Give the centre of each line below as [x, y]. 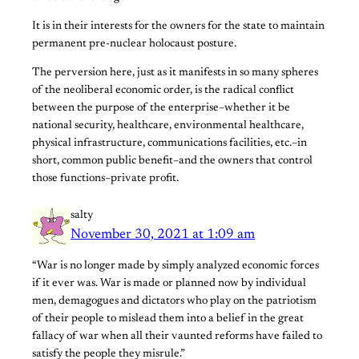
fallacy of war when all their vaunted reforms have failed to [177, 337]
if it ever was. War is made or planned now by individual [169, 284]
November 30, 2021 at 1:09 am [163, 235]
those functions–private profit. [105, 179]
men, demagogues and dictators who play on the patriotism [174, 302]
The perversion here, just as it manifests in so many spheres [175, 73]
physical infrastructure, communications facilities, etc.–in [169, 144]
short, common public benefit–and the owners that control [172, 161]
